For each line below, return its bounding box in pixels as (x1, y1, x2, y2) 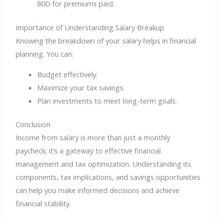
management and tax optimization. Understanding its (16, 159, 192, 169)
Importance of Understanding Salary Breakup (16, 22, 165, 32)
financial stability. (16, 198, 71, 209)
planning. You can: (16, 48, 74, 59)
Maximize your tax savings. (37, 82, 125, 92)
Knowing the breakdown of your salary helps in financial (16, 35, 197, 45)
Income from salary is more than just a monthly (16, 132, 171, 143)
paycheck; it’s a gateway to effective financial (16, 146, 161, 156)
